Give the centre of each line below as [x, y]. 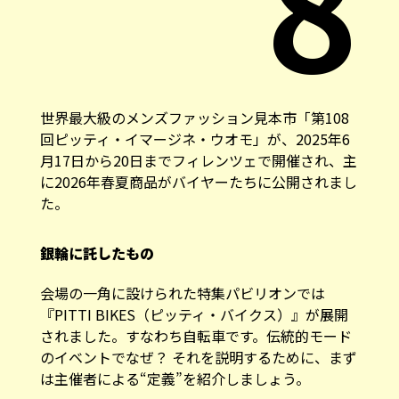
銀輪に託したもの [97, 245]
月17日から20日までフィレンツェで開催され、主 [198, 153]
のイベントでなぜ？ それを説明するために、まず [198, 350]
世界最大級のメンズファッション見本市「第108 [194, 110]
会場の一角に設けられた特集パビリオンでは [182, 285]
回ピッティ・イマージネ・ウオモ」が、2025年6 [195, 131]
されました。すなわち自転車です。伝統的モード [195, 328]
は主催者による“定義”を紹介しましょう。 [175, 371]
